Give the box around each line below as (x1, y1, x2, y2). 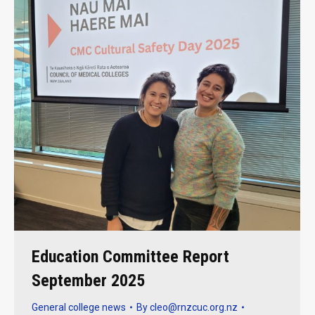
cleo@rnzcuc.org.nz (150, 301, 238, 313)
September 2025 (32, 270, 145, 290)
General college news (32, 301, 126, 313)
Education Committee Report (32, 246, 229, 266)
